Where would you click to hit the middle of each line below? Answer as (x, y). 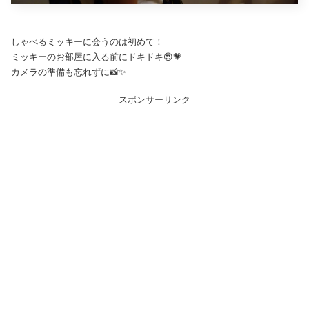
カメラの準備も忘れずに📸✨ (70, 72)
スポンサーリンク (154, 100)
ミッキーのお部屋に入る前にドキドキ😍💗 (98, 57)
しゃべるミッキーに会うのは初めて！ (89, 41)
